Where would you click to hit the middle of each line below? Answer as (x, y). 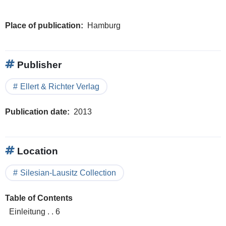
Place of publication (43, 25)
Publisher (38, 65)
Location (36, 151)
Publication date (36, 111)
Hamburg (104, 25)
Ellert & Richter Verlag (60, 86)
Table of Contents (39, 198)
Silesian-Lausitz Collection (68, 173)
